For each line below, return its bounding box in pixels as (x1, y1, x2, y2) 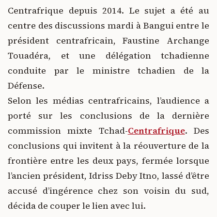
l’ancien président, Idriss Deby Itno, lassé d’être (8, 170, 209, 182)
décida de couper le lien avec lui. (8, 200, 146, 212)
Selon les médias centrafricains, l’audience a (8, 94, 209, 107)
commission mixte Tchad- (8, 124, 128, 137)
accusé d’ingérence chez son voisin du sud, (8, 185, 209, 197)
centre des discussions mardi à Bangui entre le (8, 19, 209, 31)
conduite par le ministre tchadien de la (8, 64, 209, 77)
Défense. (8, 79, 45, 92)
